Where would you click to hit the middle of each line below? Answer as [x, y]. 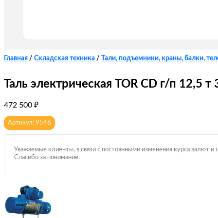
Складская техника [64, 58]
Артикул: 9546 [29, 123]
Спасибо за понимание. [47, 158]
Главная [16, 58]
